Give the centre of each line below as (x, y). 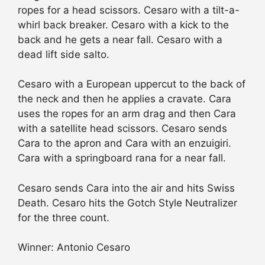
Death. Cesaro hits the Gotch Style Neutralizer (127, 203)
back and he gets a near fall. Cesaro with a (120, 39)
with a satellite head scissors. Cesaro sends (122, 129)
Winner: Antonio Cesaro (74, 248)
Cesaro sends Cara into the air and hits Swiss (126, 188)
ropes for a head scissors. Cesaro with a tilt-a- (129, 10)
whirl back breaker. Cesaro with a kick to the (123, 25)
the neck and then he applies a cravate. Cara (125, 99)
